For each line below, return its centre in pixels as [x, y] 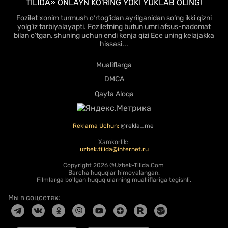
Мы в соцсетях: [34, 197]
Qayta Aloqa [114, 94]
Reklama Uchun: [97, 125]
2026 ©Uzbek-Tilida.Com [129, 165]
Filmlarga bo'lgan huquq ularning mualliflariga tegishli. [114, 179]
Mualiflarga [114, 65]
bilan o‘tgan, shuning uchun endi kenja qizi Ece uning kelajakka [114, 35]
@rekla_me [138, 125]
